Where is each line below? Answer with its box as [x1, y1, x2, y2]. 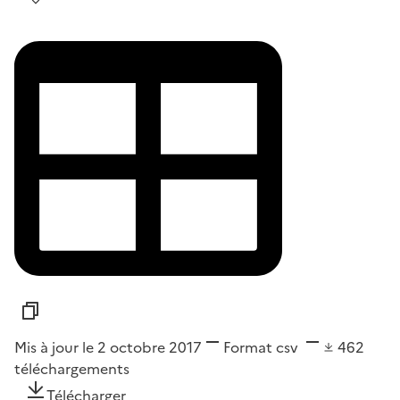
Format [223, 336, 272, 358]
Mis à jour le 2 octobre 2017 [14, 336, 202, 358]
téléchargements [14, 357, 129, 379]
